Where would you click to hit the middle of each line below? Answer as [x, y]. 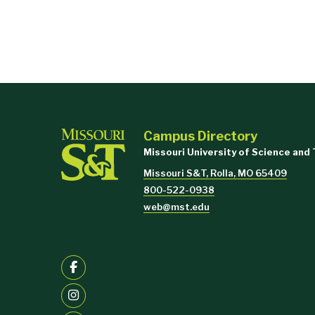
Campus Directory [200, 135]
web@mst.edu [176, 207]
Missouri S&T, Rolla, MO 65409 [215, 173]
